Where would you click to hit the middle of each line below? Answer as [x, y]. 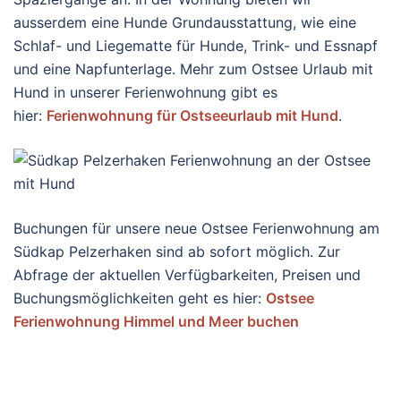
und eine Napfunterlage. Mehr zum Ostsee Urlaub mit [193, 69]
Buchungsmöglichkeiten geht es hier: [140, 298]
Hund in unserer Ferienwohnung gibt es [145, 92]
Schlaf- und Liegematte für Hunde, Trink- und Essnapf [196, 46]
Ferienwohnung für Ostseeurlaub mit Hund [192, 115]
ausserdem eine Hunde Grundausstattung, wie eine [185, 22]
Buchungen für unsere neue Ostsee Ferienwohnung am [196, 228]
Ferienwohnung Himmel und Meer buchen [156, 321]
